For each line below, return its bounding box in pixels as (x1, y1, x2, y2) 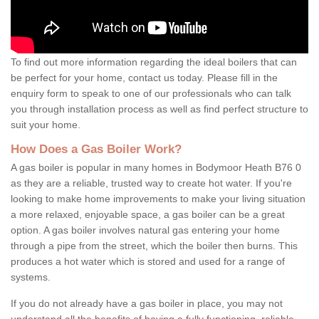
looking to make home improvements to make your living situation (11, 192, 305, 204)
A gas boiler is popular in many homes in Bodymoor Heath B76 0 (11, 161, 301, 173)
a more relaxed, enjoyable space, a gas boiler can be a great (11, 208, 285, 220)
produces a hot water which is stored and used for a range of (11, 255, 285, 267)
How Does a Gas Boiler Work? (11, 142, 182, 156)
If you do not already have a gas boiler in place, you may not (11, 297, 283, 309)
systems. (11, 271, 53, 283)
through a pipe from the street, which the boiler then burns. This (11, 239, 298, 251)
